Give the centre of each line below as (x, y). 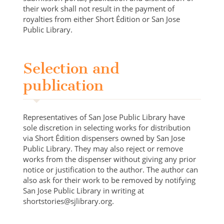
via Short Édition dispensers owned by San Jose (104, 138)
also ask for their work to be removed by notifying (109, 180)
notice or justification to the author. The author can (111, 169)
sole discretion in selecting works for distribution (107, 127)
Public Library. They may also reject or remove (103, 148)
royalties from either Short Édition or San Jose (102, 19)
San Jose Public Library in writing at (84, 190)
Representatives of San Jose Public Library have (104, 117)
